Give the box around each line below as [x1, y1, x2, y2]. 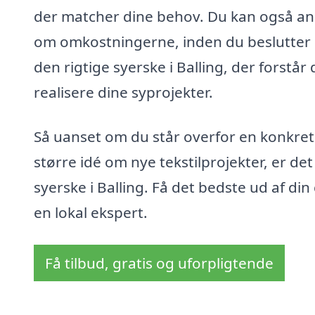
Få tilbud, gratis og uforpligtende [45, 253, 274, 274]
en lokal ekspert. [34, 202, 148, 223]
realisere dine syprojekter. [34, 82, 213, 102]
